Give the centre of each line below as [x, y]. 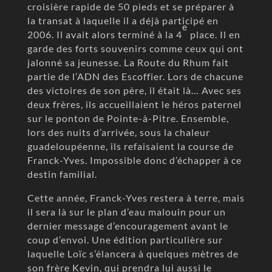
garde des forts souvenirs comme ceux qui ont [135, 48]
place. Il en [214, 34]
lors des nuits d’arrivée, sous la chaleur [118, 132]
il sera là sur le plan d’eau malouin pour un [126, 211]
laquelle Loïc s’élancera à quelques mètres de [133, 253]
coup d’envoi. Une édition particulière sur [125, 239]
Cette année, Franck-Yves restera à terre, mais [136, 197]
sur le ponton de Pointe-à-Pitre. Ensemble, [128, 118]
